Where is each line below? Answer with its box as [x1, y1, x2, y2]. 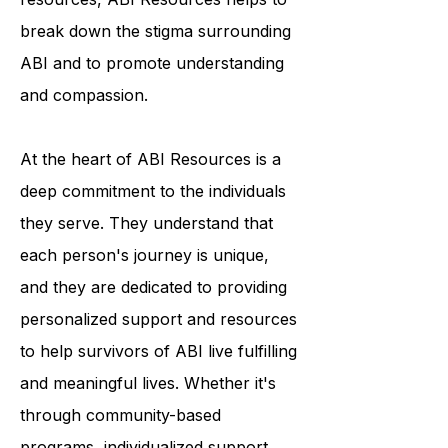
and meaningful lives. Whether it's [20, 417, 276, 437]
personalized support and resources [20, 353, 297, 373]
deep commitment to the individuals [20, 225, 286, 245]
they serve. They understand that [20, 257, 273, 277]
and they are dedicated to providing [20, 321, 287, 341]
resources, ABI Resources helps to [20, 33, 287, 53]
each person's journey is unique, [20, 289, 269, 309]
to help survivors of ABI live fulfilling [20, 385, 297, 405]
